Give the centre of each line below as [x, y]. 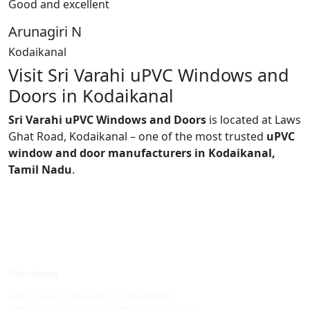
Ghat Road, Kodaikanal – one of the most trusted [137, 136]
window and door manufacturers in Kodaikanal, [142, 153]
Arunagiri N [45, 31]
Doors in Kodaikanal [91, 95]
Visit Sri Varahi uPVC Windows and [149, 74]
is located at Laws [254, 119]
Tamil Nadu [40, 169]
